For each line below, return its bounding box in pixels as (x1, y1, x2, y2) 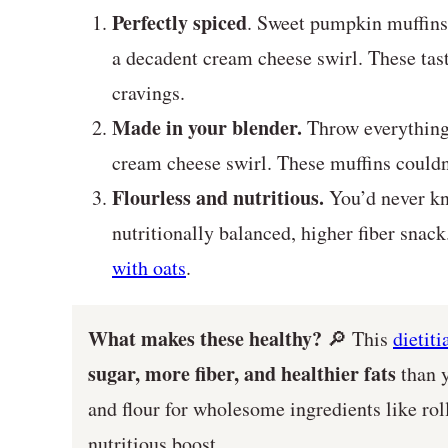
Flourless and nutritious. (112, 182, 324, 212)
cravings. (112, 78, 185, 106)
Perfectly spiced (112, 7, 247, 37)
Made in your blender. (112, 112, 307, 142)
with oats (112, 253, 186, 281)
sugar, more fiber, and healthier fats (88, 358, 396, 388)
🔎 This (327, 324, 393, 352)
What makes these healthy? (88, 323, 327, 353)
